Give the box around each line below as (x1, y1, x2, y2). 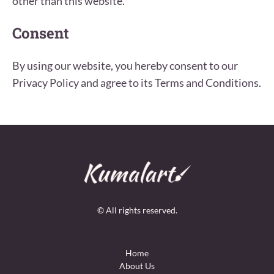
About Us (119, 260, 155, 271)
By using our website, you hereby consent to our (12, 58, 238, 72)
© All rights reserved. (97, 204, 177, 215)
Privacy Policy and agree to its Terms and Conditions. (12, 75, 261, 89)
